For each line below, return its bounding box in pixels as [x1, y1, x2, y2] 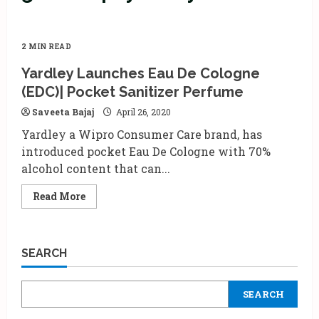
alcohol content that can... [21, 161, 170, 176]
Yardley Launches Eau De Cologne [21, 65, 260, 82]
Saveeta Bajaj [32, 106, 94, 117]
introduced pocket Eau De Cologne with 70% [21, 144, 271, 159]
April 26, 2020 [114, 106, 171, 117]
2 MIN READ [21, 42, 71, 51]
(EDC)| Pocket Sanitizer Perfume [21, 83, 244, 100]
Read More [33, 189, 85, 203]
